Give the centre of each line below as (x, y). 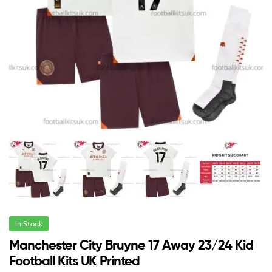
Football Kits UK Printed (74, 261)
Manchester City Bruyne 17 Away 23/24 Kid (131, 245)
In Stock (29, 224)
